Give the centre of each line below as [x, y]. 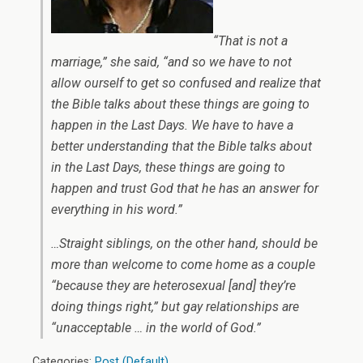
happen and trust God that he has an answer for [185, 188]
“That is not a [250, 41]
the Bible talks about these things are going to [180, 104]
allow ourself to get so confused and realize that [186, 83]
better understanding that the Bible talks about [181, 146]
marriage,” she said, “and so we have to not [171, 62]
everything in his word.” [117, 209]
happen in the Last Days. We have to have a [172, 125]
